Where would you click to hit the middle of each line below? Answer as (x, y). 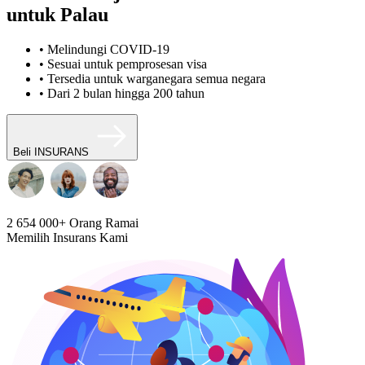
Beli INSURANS (51, 152)
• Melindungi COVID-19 (104, 49)
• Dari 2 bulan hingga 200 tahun (122, 93)
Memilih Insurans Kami (67, 237)
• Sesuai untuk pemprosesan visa (123, 64)
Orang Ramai (102, 222)
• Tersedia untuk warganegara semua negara (152, 78)
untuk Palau (57, 14)
